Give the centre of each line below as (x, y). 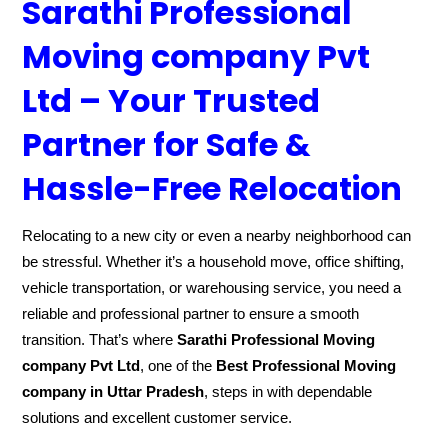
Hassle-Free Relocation (212, 188)
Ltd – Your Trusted (171, 100)
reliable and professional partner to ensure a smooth (191, 313)
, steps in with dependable (288, 391)
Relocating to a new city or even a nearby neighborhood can (217, 235)
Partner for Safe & (167, 144)
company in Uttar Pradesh (113, 391)
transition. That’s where (100, 339)
